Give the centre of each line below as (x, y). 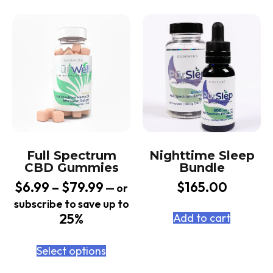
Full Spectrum (71, 156)
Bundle (202, 168)
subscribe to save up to (71, 204)
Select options (71, 251)
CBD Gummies (71, 168)
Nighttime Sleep (202, 156)
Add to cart (202, 218)
